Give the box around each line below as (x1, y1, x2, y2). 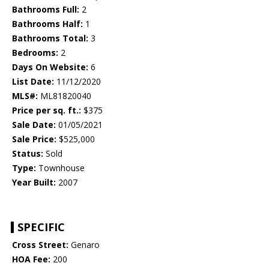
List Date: (12, 76, 54, 88)
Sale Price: (12, 133, 56, 145)
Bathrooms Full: (12, 4, 79, 16)
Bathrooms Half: (12, 18, 83, 30)
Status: (12, 148, 43, 160)
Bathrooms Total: (12, 32, 88, 44)
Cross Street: (12, 239, 68, 251)
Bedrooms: (12, 47, 58, 59)
